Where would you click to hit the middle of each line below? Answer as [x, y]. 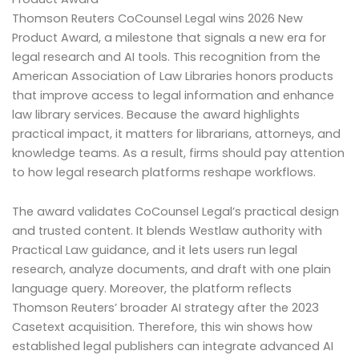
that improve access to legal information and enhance [173, 95]
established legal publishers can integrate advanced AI [173, 347]
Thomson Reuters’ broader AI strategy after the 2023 [165, 308]
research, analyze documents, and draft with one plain [171, 270]
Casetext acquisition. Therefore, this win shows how [162, 327]
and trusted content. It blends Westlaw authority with [167, 231]
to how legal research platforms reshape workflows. [164, 172]
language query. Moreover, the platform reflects [152, 289]
